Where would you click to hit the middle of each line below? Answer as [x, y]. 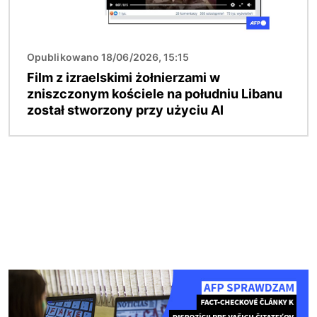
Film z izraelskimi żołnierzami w [123, 78]
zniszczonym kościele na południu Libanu [155, 94]
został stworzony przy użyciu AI [125, 110]
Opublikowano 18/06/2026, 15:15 [108, 57]
